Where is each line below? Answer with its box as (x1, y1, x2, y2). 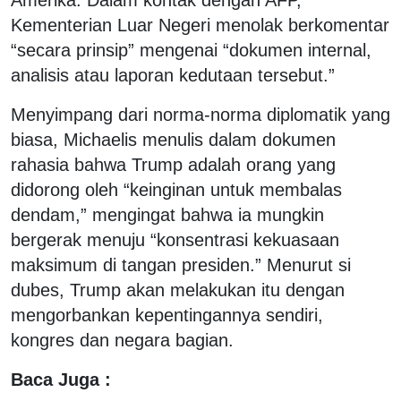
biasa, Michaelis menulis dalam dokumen (11, 129, 336, 149)
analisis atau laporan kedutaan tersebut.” (11, 64, 335, 85)
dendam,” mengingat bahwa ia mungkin (11, 204, 324, 225)
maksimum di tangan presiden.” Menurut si (11, 254, 351, 275)
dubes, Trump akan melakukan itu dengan (11, 279, 345, 300)
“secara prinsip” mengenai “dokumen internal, (11, 39, 371, 60)
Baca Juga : (11, 369, 111, 389)
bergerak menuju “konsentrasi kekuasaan (11, 229, 339, 250)
